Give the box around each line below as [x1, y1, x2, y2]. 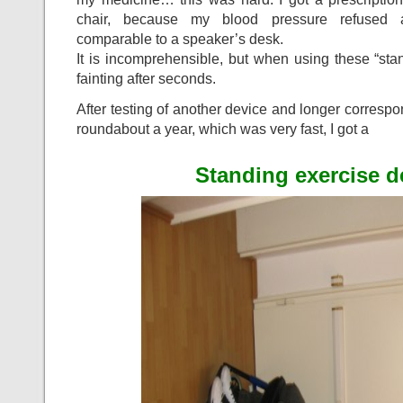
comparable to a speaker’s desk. [76, 31, 283, 47]
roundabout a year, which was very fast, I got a [76, 121, 369, 137]
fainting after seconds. [76, 70, 216, 86]
